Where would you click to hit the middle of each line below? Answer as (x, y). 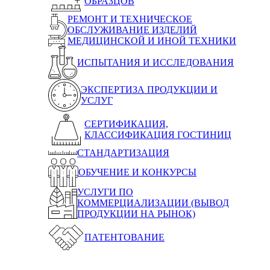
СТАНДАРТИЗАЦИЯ (123, 152)
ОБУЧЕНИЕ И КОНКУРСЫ (137, 172)
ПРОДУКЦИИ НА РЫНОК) (136, 213)
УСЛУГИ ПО (105, 192)
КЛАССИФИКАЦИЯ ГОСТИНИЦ (158, 134)
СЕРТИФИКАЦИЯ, (126, 124)
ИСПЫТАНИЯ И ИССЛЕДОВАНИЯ (155, 62)
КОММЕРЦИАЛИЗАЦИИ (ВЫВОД (153, 202)
